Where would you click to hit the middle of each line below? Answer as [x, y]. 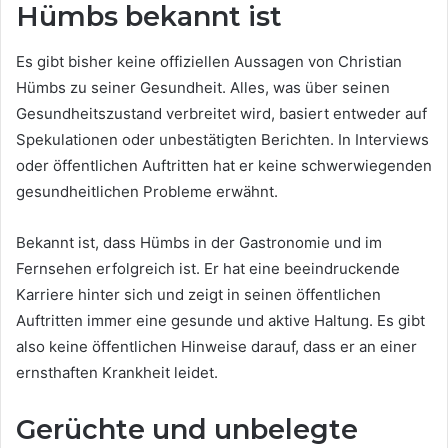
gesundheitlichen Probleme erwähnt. [147, 191]
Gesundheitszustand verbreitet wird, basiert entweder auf [221, 113]
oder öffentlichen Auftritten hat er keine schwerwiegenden [224, 165]
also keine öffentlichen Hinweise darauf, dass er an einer [216, 346]
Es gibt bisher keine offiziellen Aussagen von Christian [209, 61]
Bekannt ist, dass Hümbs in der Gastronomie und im [199, 242]
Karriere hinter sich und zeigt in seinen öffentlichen [198, 294]
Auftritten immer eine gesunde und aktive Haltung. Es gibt [220, 320]
